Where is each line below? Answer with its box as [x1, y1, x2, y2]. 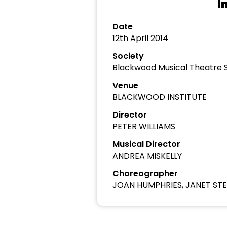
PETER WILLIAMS [112, 121, 175, 132]
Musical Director [112, 138, 180, 150]
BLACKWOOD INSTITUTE [112, 91, 207, 103]
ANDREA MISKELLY [112, 150, 182, 162]
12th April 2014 [112, 32, 168, 44]
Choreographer [112, 168, 178, 179]
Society [112, 50, 144, 62]
